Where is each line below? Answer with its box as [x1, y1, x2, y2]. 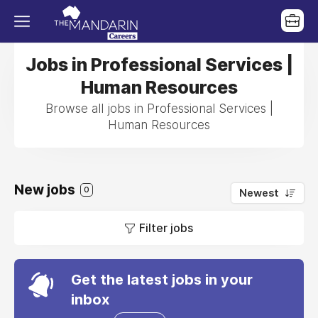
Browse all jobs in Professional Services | [45, 102, 273, 116]
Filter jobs [139, 221, 193, 235]
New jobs [14, 182, 78, 198]
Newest [239, 187, 279, 199]
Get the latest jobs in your [71, 271, 253, 288]
